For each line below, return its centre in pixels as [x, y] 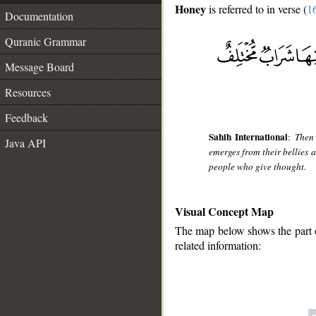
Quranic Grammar [45, 41]
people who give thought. [258, 166]
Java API [25, 143]
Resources [28, 92]
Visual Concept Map [224, 211]
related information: [218, 245]
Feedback [26, 117]
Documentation [39, 16]
